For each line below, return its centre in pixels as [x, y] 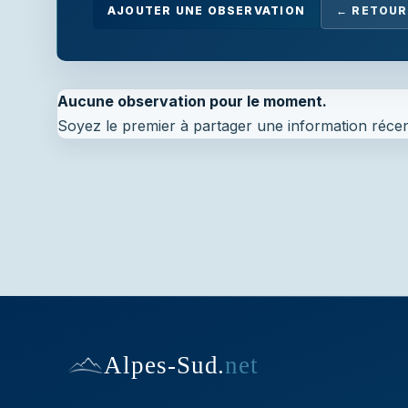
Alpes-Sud [161, 365]
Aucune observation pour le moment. [192, 101]
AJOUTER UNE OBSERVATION [206, 10]
